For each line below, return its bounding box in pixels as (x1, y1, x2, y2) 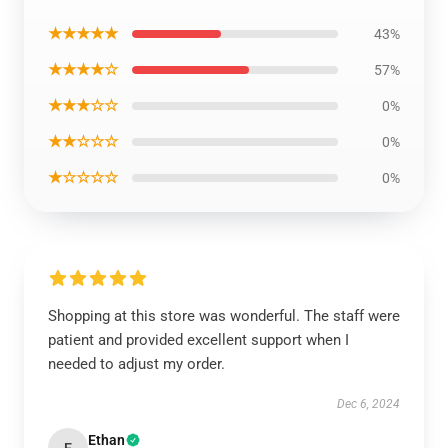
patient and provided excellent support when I (48, 331, 349, 349)
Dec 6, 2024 (337, 397, 400, 411)
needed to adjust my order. (48, 355, 225, 373)
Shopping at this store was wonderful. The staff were (48, 307, 400, 325)
